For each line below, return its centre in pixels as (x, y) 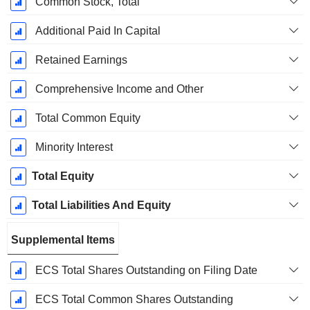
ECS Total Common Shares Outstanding (134, 300)
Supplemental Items (63, 240)
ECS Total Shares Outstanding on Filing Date (146, 271)
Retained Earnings (81, 60)
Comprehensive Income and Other (119, 89)
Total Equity (63, 176)
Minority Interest (74, 147)
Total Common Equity (88, 118)
